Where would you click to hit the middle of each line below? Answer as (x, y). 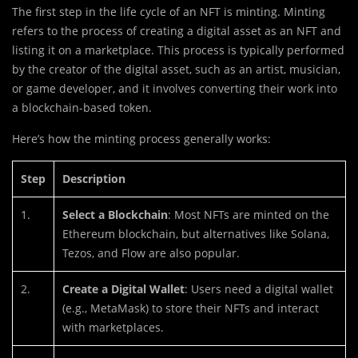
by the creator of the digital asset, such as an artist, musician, (176, 70)
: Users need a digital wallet (259, 289)
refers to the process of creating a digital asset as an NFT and (177, 31)
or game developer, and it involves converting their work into (175, 89)
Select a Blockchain (115, 215)
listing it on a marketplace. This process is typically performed (178, 50)
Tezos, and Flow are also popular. (151, 253)
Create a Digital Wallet (123, 289)
